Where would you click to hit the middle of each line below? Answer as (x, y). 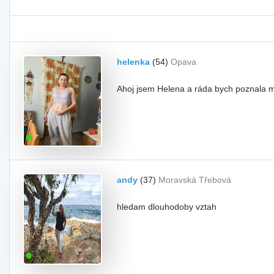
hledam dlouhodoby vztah (167, 207)
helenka (133, 62)
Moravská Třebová (195, 180)
